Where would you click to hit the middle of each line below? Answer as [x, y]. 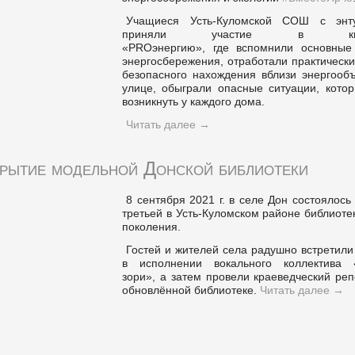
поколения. [151, 227]
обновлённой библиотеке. [191, 290]
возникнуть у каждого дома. [193, 101]
